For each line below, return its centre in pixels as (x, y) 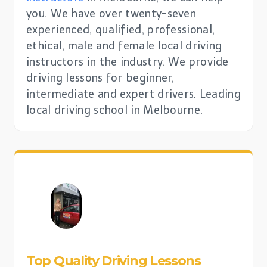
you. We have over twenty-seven (111, 13)
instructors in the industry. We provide (128, 62)
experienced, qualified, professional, (121, 30)
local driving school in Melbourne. (115, 110)
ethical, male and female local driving (124, 46)
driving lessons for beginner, (100, 78)
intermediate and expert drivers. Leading (133, 94)
